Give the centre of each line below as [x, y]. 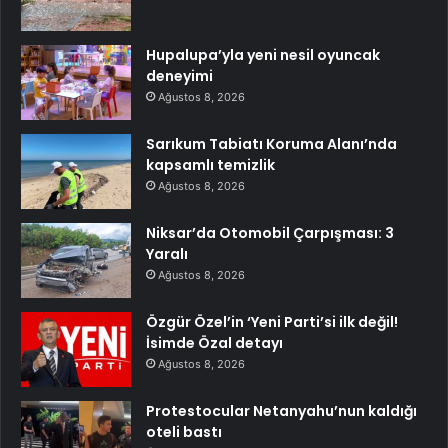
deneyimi [179, 76]
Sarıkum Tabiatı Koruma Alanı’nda [271, 144]
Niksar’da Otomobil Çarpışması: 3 [270, 233]
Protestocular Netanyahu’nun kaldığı [281, 411]
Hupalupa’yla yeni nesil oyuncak [263, 55]
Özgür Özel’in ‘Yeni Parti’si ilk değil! [272, 322]
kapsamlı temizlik [210, 165]
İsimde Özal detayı [214, 343]
